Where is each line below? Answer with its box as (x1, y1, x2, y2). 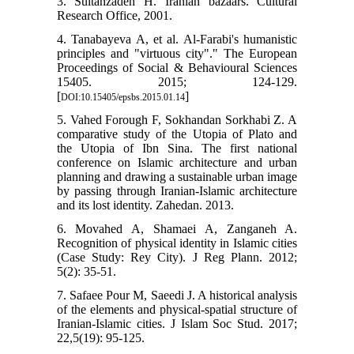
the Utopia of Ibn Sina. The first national (56, 141, 298, 155)
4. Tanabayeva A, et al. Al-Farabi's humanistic (56, 32, 298, 46)
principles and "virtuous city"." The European (56, 46, 298, 60)
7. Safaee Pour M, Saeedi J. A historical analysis (56, 288, 298, 302)
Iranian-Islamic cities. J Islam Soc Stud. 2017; (56, 316, 298, 330)
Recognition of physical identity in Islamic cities (56, 235, 298, 250)
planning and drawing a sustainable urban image (56, 169, 298, 183)
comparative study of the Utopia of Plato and (56, 126, 298, 141)
